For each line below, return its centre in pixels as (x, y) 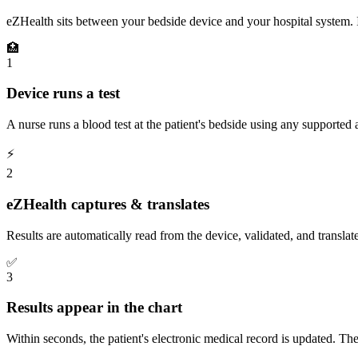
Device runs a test (63, 93)
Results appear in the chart (94, 308)
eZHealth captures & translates (108, 204)
